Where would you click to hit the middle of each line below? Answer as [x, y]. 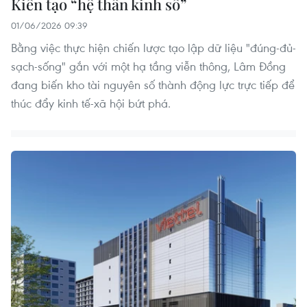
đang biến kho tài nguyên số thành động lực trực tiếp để [153, 84]
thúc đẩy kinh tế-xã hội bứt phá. [91, 103]
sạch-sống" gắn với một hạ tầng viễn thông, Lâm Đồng [148, 66]
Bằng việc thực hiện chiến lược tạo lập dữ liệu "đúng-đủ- [153, 47]
